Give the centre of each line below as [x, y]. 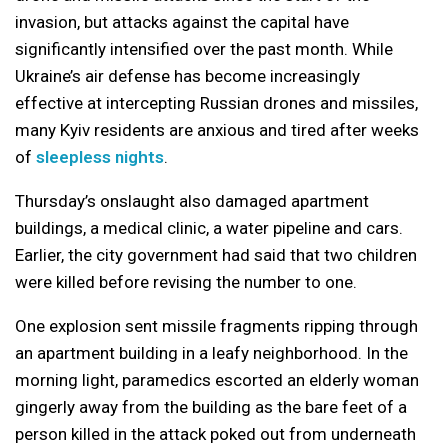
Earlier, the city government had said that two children [216, 255]
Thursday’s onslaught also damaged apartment [192, 201]
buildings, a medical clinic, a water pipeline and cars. [209, 228]
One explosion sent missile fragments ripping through [216, 326]
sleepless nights [100, 157]
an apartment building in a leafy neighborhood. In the [211, 353]
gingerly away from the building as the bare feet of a [211, 407]
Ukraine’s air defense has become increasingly [187, 76]
